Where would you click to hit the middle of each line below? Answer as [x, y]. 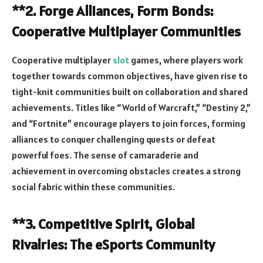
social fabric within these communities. [93, 187]
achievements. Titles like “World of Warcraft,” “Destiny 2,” [131, 108]
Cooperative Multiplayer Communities [126, 32]
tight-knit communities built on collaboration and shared [130, 92]
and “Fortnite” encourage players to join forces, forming [129, 124]
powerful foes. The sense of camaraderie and [105, 155]
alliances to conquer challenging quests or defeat [114, 139]
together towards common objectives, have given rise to [130, 76]
